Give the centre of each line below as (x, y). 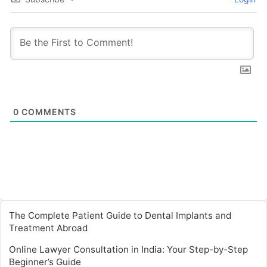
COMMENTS (48, 112)
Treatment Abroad (48, 228)
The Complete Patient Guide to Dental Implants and (120, 216)
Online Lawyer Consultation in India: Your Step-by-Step (128, 250)
